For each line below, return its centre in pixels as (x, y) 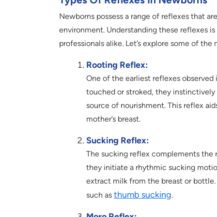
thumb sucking (143, 195)
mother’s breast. (113, 119)
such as (100, 195)
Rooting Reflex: (117, 65)
